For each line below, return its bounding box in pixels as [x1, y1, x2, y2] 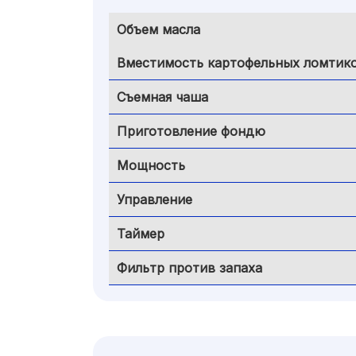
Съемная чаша [117, 89, 208, 105]
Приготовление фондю [117, 123, 265, 139]
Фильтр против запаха [117, 260, 262, 276]
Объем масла [117, 21, 200, 37]
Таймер [117, 226, 164, 242]
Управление [117, 192, 192, 207]
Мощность [117, 157, 185, 173]
